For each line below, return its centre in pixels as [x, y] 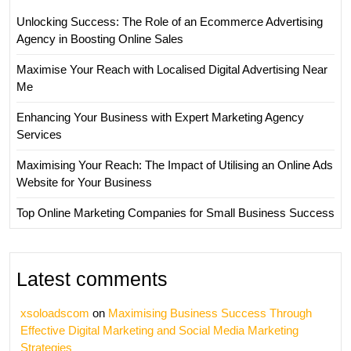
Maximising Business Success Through [210, 313]
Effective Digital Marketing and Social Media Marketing [159, 330]
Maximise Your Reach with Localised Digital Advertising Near [172, 69]
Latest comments [92, 279]
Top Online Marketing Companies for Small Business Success [175, 213]
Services [39, 134]
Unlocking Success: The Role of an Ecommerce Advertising [170, 22]
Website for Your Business [84, 182]
